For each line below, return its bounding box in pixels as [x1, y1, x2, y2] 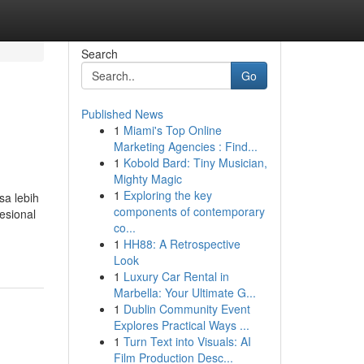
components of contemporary [113, 203, 265, 219]
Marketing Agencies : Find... [113, 138, 258, 154]
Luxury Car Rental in [123, 268, 229, 284]
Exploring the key [123, 187, 212, 203]
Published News [80, 106, 163, 122]
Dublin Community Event [123, 301, 250, 317]
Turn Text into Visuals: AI [123, 333, 251, 349]
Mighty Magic [113, 171, 182, 187]
